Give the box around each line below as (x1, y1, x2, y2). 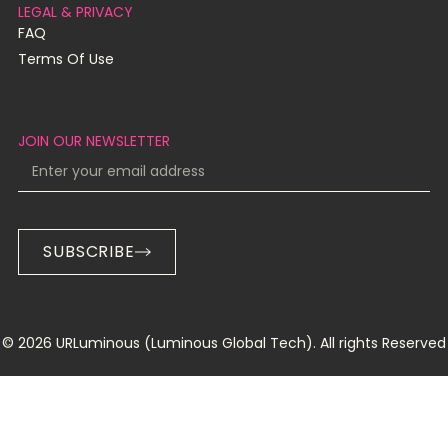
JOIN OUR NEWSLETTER (17, 131, 170, 152)
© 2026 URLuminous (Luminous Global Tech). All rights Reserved (2, 332, 446, 353)
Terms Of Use (17, 48, 114, 69)
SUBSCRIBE (42, 239, 135, 263)
